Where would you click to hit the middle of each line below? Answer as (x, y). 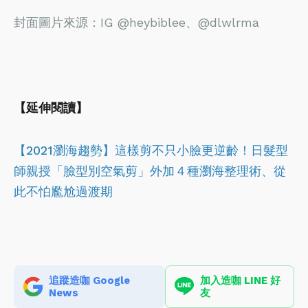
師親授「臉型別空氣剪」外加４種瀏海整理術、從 (150, 170)
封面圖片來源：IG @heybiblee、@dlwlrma (136, 22)
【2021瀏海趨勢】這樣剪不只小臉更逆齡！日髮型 (151, 150)
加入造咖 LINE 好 (240, 280)
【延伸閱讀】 (51, 107)
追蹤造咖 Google (89, 280)
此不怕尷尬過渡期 (63, 191)
